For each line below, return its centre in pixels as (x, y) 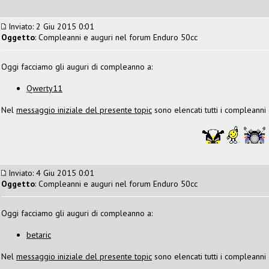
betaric (39, 234)
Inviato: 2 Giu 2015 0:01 (50, 26)
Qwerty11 (44, 88)
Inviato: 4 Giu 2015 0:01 (50, 173)
